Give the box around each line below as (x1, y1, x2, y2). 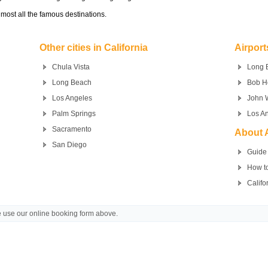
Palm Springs (51, 109, 96, 118)
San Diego (51, 141, 87, 149)
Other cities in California (39, 42, 148, 53)
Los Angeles (51, 94, 92, 102)
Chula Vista (51, 63, 90, 71)
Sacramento (51, 125, 92, 133)
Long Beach (51, 78, 92, 87)
